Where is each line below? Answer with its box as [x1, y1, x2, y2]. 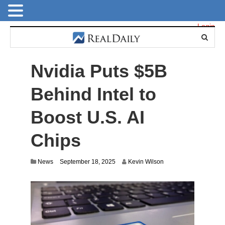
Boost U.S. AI [30, 107, 145, 128]
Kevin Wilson [128, 158, 164, 166]
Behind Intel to [30, 84, 156, 105]
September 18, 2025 [59, 158, 116, 166]
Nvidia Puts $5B [30, 61, 167, 82]
